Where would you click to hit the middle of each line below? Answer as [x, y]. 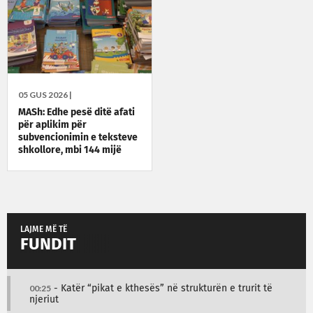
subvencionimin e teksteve [78, 137]
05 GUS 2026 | [45, 94]
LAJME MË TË [44, 230]
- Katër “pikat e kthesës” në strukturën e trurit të [162, 288]
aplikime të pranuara [65, 162]
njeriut [44, 299]
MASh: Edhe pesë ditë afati [77, 112]
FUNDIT [48, 244]
